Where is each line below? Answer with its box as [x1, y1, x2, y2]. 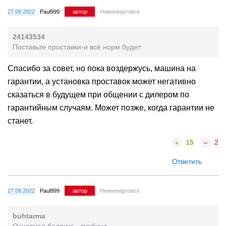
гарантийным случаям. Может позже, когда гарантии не [8, 103, 214, 112]
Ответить [172, 157, 202, 166]
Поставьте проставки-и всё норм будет [13, 43, 141, 51]
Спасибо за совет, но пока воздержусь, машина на [8, 64, 196, 73]
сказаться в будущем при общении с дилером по [8, 90, 189, 99]
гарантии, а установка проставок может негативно [8, 77, 196, 86]
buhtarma [13, 212, 45, 220]
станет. [8, 117, 33, 126]
